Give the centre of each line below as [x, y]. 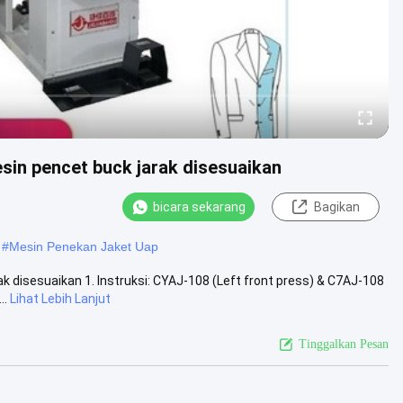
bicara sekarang [199, 207]
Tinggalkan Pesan [344, 344]
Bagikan [336, 207]
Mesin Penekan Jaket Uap [84, 246]
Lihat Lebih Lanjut [60, 298]
